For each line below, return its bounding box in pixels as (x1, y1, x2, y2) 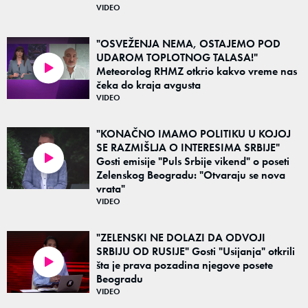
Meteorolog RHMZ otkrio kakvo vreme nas (96, 64, 297, 78)
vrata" (96, 181, 125, 196)
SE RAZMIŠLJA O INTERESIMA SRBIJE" (96, 140, 280, 155)
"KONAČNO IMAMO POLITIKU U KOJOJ (96, 126, 291, 141)
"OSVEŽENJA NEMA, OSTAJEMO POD (96, 36, 280, 51)
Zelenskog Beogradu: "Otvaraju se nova (96, 168, 285, 182)
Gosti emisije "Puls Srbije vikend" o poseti (96, 154, 289, 168)
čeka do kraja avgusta (96, 78, 201, 92)
